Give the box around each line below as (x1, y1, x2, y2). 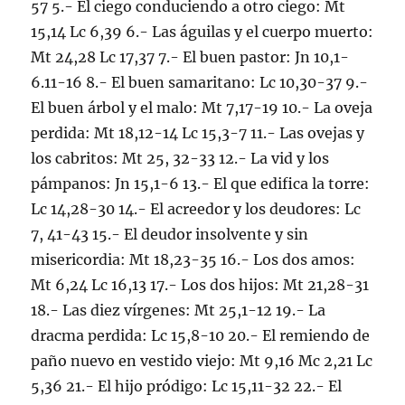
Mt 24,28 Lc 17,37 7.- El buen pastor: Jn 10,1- (31, 48, 350, 66)
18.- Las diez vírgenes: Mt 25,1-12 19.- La (31, 301, 326, 319)
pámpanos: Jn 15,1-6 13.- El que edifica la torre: (31, 174, 371, 193)
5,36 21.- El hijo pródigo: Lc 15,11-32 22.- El (31, 377, 343, 395)
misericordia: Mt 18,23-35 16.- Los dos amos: (31, 250, 356, 268)
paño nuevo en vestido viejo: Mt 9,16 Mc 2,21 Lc (31, 352, 373, 370)
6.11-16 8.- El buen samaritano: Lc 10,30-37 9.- (31, 73, 369, 91)
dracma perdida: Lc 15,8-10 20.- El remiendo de (31, 326, 371, 344)
